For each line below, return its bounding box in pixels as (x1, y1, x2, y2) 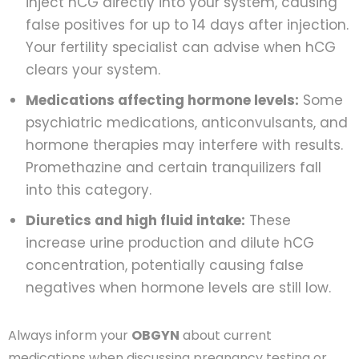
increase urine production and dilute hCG (26, 232, 314, 252)
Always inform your (8, 325, 131, 345)
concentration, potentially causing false (26, 255, 304, 275)
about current (179, 325, 272, 345)
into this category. (26, 179, 151, 200)
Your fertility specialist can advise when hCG (26, 37, 336, 57)
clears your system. (26, 59, 160, 79)
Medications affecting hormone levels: (26, 90, 299, 110)
